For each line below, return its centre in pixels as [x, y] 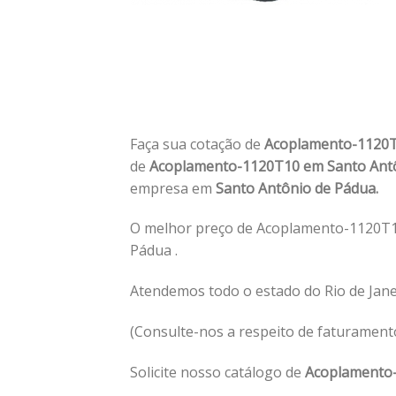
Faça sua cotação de [197, 144]
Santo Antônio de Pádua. [295, 188]
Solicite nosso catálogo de [217, 372]
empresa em [171, 188]
